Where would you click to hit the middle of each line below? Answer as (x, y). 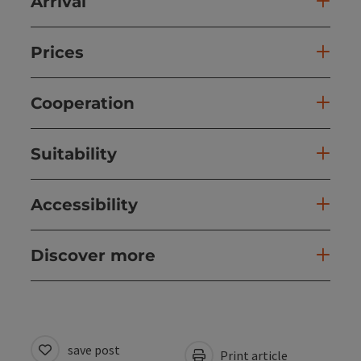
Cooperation (83, 104)
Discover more (93, 256)
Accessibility (84, 205)
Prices (57, 53)
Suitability (74, 154)
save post (94, 350)
